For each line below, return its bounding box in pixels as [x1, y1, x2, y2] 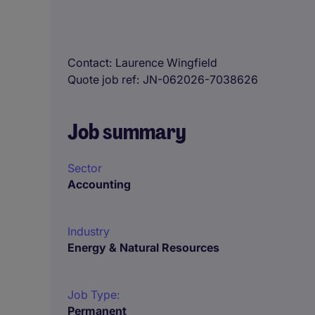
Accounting [67, 177, 131, 191]
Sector [67, 161, 102, 175]
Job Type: [67, 288, 120, 302]
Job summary [67, 118, 186, 146]
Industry [67, 224, 110, 238]
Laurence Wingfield [115, 56, 217, 70]
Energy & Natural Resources [67, 240, 219, 255]
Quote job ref [67, 72, 136, 86]
